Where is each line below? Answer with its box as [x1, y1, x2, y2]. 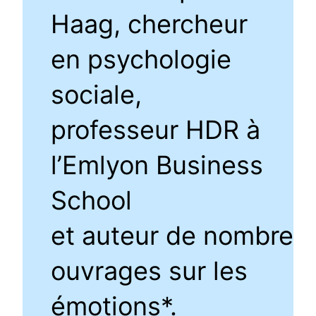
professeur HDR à [51, 114, 261, 146]
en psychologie [51, 44, 232, 75]
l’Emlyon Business [51, 150, 264, 181]
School [51, 185, 133, 217]
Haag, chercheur [51, 8, 248, 40]
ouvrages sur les [51, 255, 248, 287]
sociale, [51, 79, 142, 111]
